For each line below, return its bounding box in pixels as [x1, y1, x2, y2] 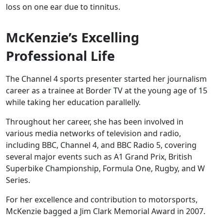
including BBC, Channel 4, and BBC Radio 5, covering [6, 140, 197, 151]
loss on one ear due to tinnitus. [6, 1, 126, 13]
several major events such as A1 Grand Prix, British [6, 151, 192, 163]
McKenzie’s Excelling [6, 28, 139, 47]
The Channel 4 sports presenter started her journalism [6, 73, 207, 85]
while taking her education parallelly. [6, 97, 145, 108]
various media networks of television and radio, [6, 128, 181, 139]
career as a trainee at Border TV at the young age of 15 [6, 85, 207, 96]
